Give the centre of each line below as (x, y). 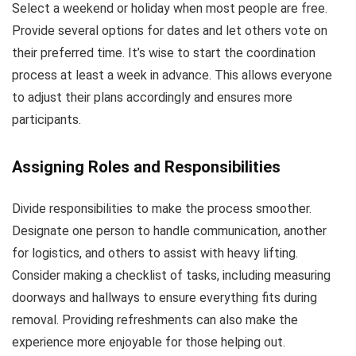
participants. (46, 120)
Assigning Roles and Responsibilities (146, 167)
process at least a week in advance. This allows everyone (172, 75)
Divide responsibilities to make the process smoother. (162, 209)
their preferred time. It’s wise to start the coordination (164, 53)
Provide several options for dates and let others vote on (170, 31)
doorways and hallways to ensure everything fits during (164, 298)
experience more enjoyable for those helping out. (149, 342)
